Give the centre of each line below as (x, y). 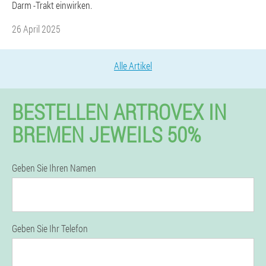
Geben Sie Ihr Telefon (50, 228)
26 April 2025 (36, 29)
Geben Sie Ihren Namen (54, 168)
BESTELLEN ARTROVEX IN (119, 112)
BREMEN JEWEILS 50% (106, 134)
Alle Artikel (133, 66)
